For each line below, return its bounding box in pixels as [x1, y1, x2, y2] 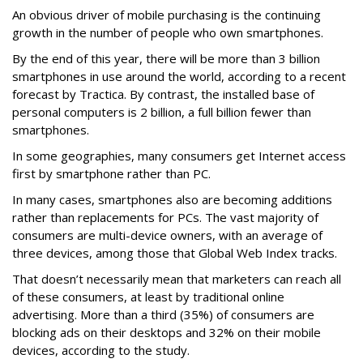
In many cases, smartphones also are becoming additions [12, 190, 332, 207]
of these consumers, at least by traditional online [12, 288, 284, 305]
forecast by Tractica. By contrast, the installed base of [12, 85, 314, 102]
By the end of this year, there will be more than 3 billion [12, 49, 320, 66]
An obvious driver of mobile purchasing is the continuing [12, 6, 321, 23]
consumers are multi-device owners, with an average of [12, 226, 322, 243]
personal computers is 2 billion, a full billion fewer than [12, 103, 311, 120]
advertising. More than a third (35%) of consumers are [12, 305, 314, 322]
